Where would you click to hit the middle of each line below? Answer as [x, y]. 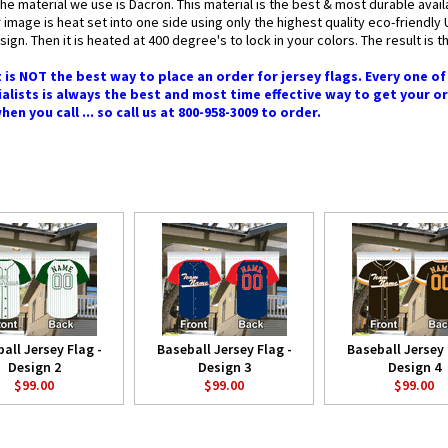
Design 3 [224, 367]
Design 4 [414, 367]
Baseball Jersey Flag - [224, 349]
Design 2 [34, 367]
